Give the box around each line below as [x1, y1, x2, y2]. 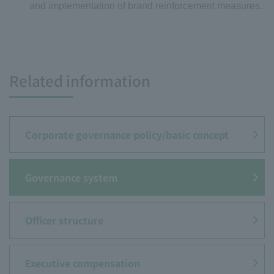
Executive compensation [25, 256, 140, 271]
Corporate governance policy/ [25, 127, 166, 143]
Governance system [25, 170, 117, 185]
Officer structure [25, 213, 103, 228]
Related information [9, 70, 150, 92]
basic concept [166, 127, 229, 143]
